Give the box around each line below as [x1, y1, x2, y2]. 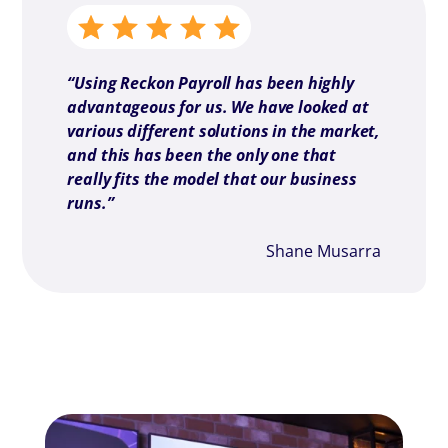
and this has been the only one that [67, 144, 337, 166]
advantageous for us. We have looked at [67, 96, 369, 118]
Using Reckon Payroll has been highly [74, 72, 354, 94]
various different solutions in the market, [67, 120, 381, 142]
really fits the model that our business [67, 168, 357, 190]
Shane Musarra [265, 240, 381, 262]
